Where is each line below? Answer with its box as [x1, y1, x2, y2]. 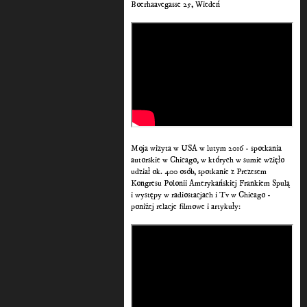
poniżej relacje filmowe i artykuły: [131, 201, 241, 212]
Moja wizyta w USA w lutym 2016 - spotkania [131, 143, 282, 154]
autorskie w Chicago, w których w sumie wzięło [131, 155, 285, 166]
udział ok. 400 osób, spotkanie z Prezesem [131, 167, 267, 177]
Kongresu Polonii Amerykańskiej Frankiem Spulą [131, 178, 291, 189]
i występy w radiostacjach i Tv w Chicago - [131, 190, 271, 201]
